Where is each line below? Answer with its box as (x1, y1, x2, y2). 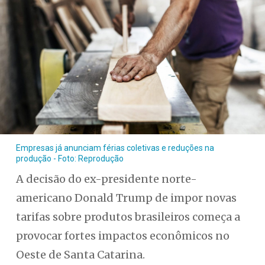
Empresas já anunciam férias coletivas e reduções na (15, 143, 214, 153)
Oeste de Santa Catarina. (15, 248, 145, 262)
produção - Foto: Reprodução (15, 154, 124, 164)
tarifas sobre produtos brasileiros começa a (15, 210, 240, 224)
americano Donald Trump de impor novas (15, 191, 237, 205)
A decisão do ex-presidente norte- (15, 172, 197, 186)
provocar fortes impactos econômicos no (15, 229, 230, 243)
